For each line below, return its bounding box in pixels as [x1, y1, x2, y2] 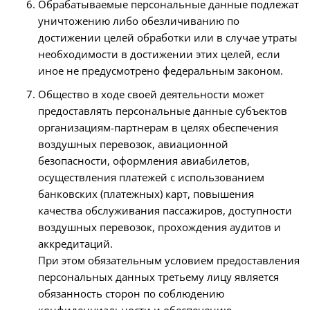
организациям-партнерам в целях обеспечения [38, 120, 278, 134]
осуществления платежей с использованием [38, 170, 264, 184]
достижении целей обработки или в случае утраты [38, 30, 298, 44]
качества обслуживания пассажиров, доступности [38, 203, 292, 217]
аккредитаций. [38, 237, 113, 250]
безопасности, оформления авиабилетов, [38, 154, 250, 167]
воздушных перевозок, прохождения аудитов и [38, 220, 281, 234]
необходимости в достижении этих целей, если [38, 47, 280, 61]
